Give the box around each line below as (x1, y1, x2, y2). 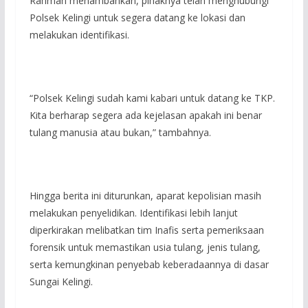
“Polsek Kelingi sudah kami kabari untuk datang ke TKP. (29, 91, 275, 104)
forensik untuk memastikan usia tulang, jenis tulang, (29, 240, 261, 254)
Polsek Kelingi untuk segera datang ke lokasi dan (29, 10, 245, 24)
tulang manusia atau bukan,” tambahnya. (29, 125, 211, 139)
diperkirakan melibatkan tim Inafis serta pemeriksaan (29, 223, 264, 236)
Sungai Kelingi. (29, 274, 93, 288)
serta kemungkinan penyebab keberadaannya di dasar (29, 257, 269, 271)
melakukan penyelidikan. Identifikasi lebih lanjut (29, 206, 238, 219)
